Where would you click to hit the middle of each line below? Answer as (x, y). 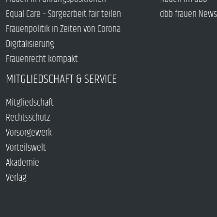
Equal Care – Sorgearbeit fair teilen (63, 14)
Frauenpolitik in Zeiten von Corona (63, 29)
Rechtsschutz (28, 118)
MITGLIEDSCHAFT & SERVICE (61, 79)
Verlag (16, 178)
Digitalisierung (30, 44)
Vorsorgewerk (29, 133)
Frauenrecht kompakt (42, 59)
